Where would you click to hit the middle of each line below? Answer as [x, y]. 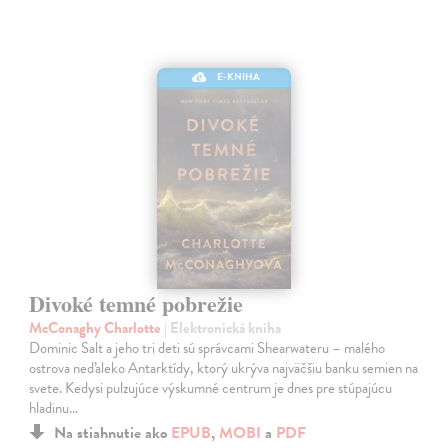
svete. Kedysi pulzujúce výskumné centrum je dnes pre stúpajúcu [211, 387]
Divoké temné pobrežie [136, 303]
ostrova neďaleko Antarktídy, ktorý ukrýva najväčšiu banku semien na [224, 367]
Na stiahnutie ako [113, 432]
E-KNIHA [239, 76]
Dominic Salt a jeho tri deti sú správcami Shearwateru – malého [207, 347]
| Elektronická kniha [223, 327]
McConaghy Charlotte [97, 327]
